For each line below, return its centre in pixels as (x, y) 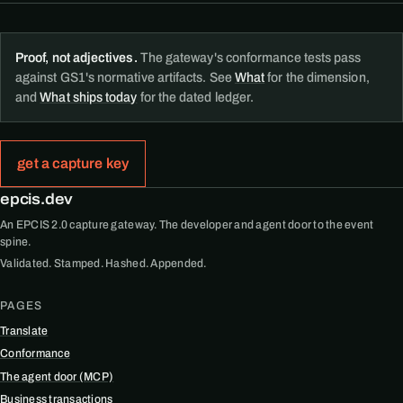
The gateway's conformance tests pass (249, 58)
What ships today (89, 98)
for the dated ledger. (196, 98)
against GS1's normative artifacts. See (125, 78)
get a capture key (73, 163)
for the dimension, (317, 78)
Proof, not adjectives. (76, 58)
